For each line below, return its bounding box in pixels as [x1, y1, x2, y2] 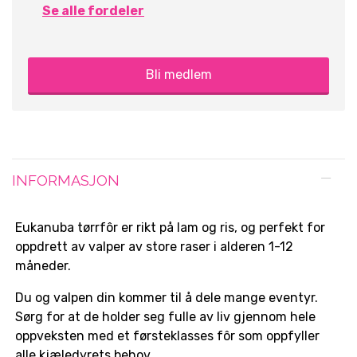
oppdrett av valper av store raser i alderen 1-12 [15, 239, 293, 255]
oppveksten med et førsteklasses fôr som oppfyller [15, 328, 320, 344]
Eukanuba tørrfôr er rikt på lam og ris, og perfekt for [15, 220, 325, 236]
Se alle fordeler [42, 3, 144, 19]
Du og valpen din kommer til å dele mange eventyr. [15, 290, 318, 306]
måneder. [15, 258, 71, 274]
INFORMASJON [12, 172, 120, 190]
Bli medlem [145, 67, 212, 83]
